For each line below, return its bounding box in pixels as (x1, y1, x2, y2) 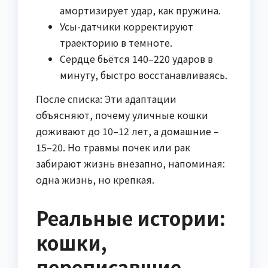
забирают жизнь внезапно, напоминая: (36, 156, 225, 170)
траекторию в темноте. (60, 35, 172, 50)
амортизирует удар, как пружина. (60, 2, 221, 17)
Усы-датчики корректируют (60, 19, 193, 33)
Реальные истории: (36, 203, 226, 232)
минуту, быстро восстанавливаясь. (60, 67, 227, 82)
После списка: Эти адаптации (36, 91, 176, 106)
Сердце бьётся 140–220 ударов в (60, 51, 213, 66)
